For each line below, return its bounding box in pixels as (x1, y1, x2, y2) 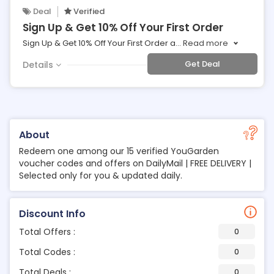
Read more (183, 37, 228, 49)
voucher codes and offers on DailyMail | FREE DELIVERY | (19, 157, 251, 169)
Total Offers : (19, 225, 75, 238)
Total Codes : (19, 245, 75, 258)
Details (23, 59, 56, 71)
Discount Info (19, 207, 86, 221)
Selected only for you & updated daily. (19, 169, 182, 182)
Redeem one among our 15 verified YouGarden (19, 145, 219, 157)
